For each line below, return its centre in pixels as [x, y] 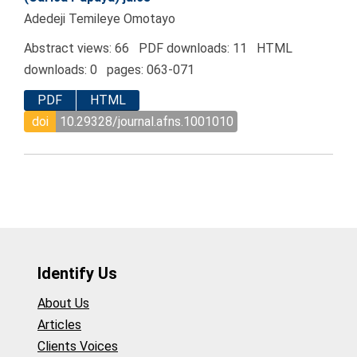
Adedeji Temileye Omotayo [100, 19]
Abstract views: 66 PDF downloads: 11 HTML [158, 49]
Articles [59, 325]
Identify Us [77, 273]
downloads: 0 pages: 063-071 [109, 70]
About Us [63, 304]
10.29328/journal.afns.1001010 [147, 122]
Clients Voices [78, 347]
